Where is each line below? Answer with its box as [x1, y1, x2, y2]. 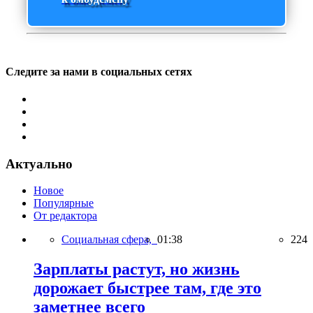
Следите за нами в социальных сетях [6, 65, 192, 78]
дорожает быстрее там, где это [34, 279, 261, 298]
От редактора [34, 210, 97, 222]
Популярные [34, 197, 94, 210]
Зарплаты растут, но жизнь [34, 260, 240, 279]
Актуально [6, 156, 73, 171]
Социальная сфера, [61, 233, 157, 246]
